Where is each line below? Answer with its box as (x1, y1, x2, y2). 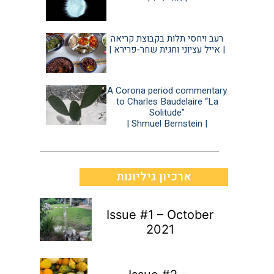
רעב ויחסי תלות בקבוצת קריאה (111, 32, 224, 46)
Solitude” (149, 106, 185, 120)
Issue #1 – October (106, 207, 213, 223)
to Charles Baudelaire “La (116, 95, 218, 109)
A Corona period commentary (107, 84, 228, 98)
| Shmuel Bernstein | (127, 117, 208, 131)
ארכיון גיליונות (116, 168, 191, 186)
